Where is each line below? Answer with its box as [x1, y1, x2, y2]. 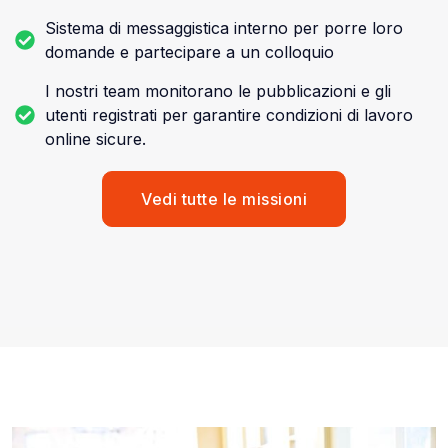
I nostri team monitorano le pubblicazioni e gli [45, 81, 391, 102]
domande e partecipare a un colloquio [45, 42, 334, 63]
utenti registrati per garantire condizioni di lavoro [45, 105, 413, 126]
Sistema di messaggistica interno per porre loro [45, 18, 403, 39]
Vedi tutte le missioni [141, 189, 307, 210]
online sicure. [45, 129, 146, 150]
